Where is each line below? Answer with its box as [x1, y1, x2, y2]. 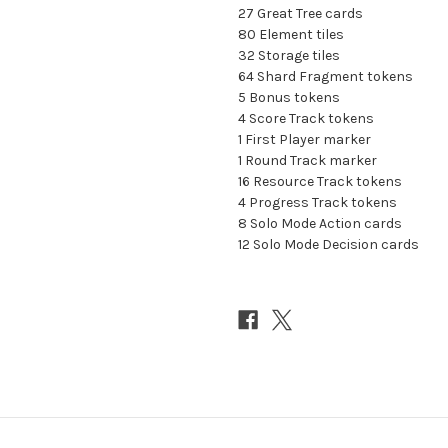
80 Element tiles [238, 25, 344, 43]
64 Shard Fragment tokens [238, 67, 413, 85]
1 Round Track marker [238, 151, 377, 169]
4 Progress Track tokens [238, 193, 397, 211]
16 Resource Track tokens [238, 172, 402, 190]
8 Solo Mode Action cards [238, 214, 402, 232]
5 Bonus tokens [238, 88, 340, 106]
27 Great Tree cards [238, 4, 363, 22]
